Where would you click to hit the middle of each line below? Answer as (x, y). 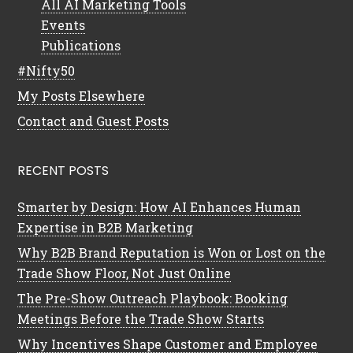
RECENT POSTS (63, 170)
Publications (81, 45)
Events (63, 24)
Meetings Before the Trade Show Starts (141, 318)
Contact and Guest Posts (93, 121)
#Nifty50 (46, 70)
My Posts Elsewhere (82, 95)
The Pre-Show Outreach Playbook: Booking (153, 298)
